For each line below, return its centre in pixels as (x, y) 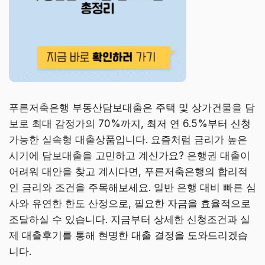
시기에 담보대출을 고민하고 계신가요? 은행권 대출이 (130, 156)
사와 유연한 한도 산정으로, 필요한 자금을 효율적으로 (130, 203)
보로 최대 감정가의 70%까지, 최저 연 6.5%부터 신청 (130, 124)
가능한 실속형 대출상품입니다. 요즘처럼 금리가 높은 (128, 140)
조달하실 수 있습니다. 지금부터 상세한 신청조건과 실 (130, 219)
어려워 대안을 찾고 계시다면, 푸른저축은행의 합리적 (128, 172)
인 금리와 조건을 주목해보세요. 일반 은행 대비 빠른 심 (132, 188)
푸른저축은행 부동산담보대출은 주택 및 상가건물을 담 (132, 108)
